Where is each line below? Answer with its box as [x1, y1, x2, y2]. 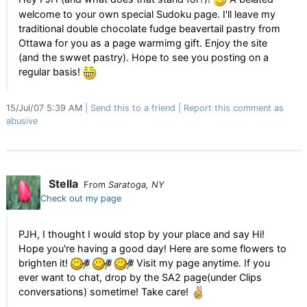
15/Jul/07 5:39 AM [6, 103, 85, 114]
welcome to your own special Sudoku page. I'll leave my [19, 8, 275, 21]
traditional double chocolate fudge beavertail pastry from [19, 23, 280, 35]
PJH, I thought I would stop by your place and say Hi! [19, 228, 265, 240]
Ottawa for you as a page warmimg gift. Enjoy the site [19, 37, 267, 49]
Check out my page [40, 193, 121, 204]
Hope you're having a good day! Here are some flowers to [19, 243, 286, 254]
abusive [6, 116, 38, 127]
